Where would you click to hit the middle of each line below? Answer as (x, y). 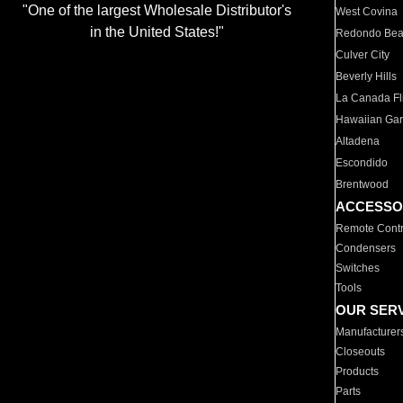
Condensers (366, 248)
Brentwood (363, 184)
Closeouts (361, 352)
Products (358, 372)
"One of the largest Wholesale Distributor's (157, 11)
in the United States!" (157, 32)
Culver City (363, 55)
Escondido (362, 163)
